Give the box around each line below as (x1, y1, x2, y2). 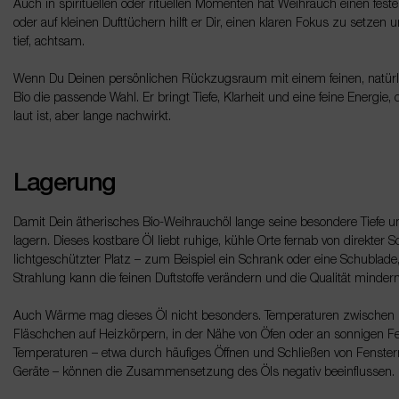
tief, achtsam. (13, 37, 85, 48)
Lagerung (13, 173, 116, 195)
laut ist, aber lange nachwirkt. (13, 111, 171, 123)
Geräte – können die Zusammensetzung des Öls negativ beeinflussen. (13, 367, 395, 379)
